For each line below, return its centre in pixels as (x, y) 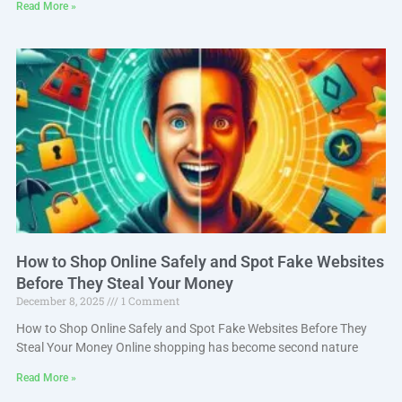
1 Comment (149, 300)
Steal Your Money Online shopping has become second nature (187, 347)
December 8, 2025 (61, 300)
